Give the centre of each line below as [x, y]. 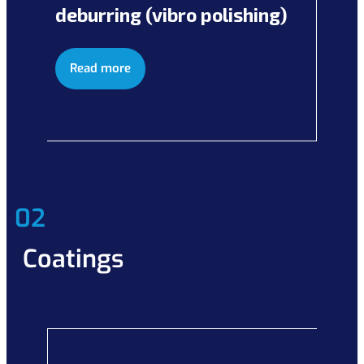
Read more [100, 69]
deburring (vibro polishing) [171, 15]
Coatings [73, 259]
